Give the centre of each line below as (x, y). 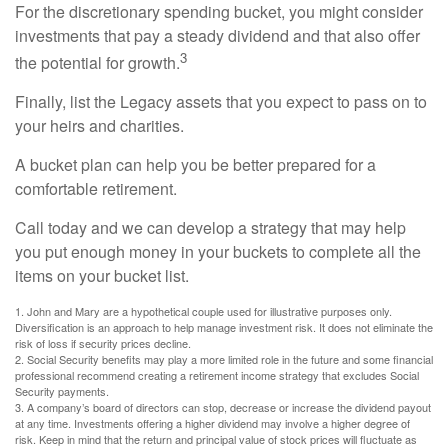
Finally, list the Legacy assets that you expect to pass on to (221, 101)
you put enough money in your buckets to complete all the (218, 251)
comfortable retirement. (96, 188)
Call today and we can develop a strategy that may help (210, 227)
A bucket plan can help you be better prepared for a (195, 164)
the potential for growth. (97, 62)
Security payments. (62, 390)
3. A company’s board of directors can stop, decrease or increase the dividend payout (223, 406)
